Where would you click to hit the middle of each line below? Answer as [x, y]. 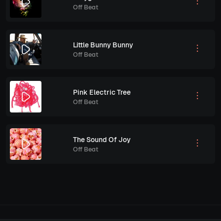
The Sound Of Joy [102, 139]
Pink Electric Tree [102, 92]
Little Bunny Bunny [103, 45]
